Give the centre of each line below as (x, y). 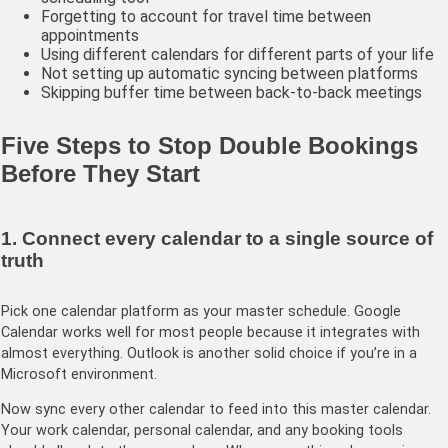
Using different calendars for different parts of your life (237, 55)
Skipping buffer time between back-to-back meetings (231, 93)
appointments (90, 36)
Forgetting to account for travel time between (206, 17)
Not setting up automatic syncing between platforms (229, 74)
